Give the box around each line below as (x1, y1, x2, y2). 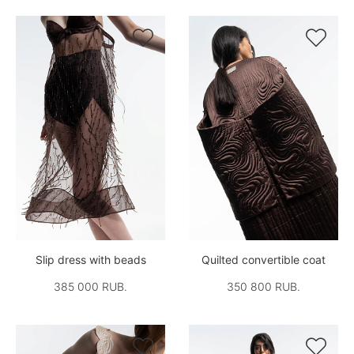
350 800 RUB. (227, 279, 300, 293)
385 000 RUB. (54, 279, 127, 293)
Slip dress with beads (35, 252, 146, 266)
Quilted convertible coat (201, 252, 326, 266)
